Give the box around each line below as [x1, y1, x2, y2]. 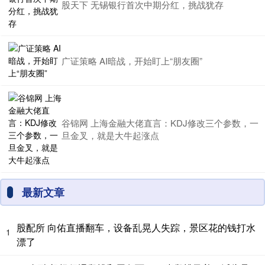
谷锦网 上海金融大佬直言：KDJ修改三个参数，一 [62, 116, 258, 129]
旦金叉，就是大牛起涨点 [62, 128, 159, 141]
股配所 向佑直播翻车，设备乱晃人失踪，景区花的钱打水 [17, 220, 256, 234]
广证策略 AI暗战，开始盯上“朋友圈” [62, 54, 202, 67]
